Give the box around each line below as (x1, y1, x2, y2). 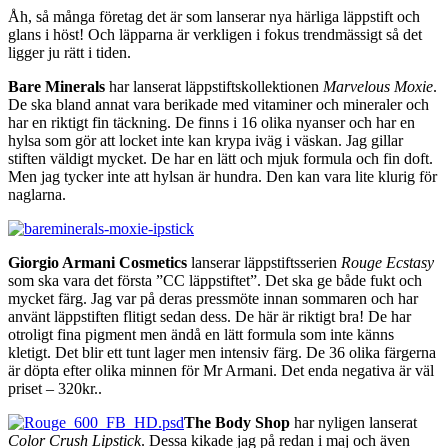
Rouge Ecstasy (341, 253, 434, 271)
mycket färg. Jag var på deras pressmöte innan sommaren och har (8, 289, 418, 307)
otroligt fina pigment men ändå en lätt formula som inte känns (8, 325, 394, 343)
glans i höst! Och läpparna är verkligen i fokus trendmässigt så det (8, 25, 422, 43)
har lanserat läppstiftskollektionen (105, 77, 323, 95)
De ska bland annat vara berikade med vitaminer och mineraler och (8, 95, 429, 113)
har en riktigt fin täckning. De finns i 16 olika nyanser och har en (8, 113, 415, 131)
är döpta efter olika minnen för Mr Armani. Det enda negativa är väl (8, 361, 434, 379)
